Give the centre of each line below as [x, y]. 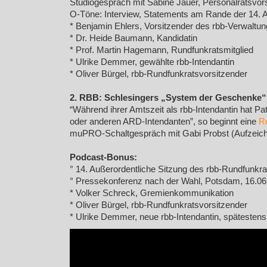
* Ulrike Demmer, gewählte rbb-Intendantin [152, 62]
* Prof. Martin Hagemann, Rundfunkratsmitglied [162, 50]
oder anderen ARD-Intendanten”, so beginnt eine [164, 122]
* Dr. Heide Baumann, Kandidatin [133, 38]
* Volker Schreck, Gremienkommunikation [152, 193]
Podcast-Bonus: [103, 157]
